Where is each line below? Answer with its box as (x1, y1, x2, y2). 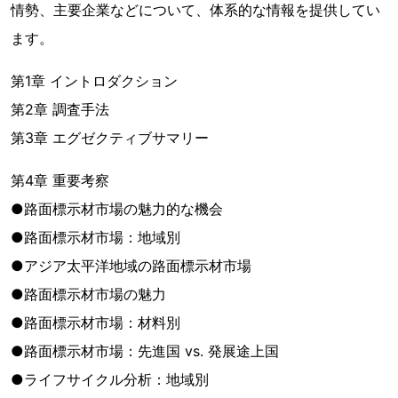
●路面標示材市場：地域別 (11, 228, 180, 246)
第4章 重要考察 (11, 171, 109, 189)
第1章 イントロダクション (11, 72, 178, 90)
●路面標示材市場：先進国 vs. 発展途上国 (11, 342, 279, 360)
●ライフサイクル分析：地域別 (11, 370, 209, 388)
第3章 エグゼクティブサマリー (11, 129, 209, 147)
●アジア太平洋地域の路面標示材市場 (11, 257, 251, 275)
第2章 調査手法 (11, 100, 109, 118)
